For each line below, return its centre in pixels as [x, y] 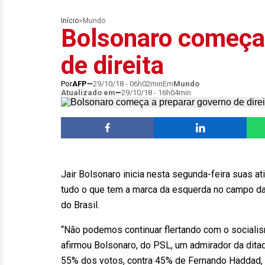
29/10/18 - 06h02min [128, 84]
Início [70, 21]
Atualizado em [88, 93]
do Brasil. [80, 205]
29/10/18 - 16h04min [156, 93]
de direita [112, 65]
